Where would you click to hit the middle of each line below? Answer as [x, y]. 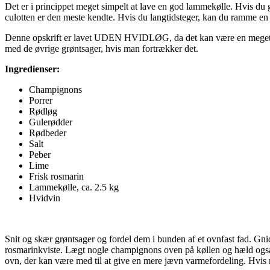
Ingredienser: [32, 69]
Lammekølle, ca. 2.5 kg [74, 187]
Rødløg [43, 111]
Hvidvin [45, 198]
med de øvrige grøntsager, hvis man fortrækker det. [102, 48]
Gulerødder [51, 122]
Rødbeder [48, 133]
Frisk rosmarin [56, 176]
